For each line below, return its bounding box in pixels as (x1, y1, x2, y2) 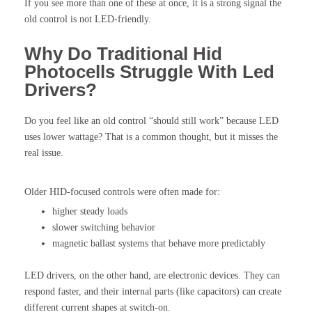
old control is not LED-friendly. (24, 13, 151, 24)
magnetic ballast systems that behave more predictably (52, 237, 265, 249)
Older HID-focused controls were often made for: (24, 186, 220, 197)
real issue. (24, 147, 63, 158)
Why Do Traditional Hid (24, 42, 222, 64)
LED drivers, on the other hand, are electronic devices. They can (24, 270, 280, 281)
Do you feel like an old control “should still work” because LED (24, 115, 279, 126)
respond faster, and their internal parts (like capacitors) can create (24, 286, 281, 297)
